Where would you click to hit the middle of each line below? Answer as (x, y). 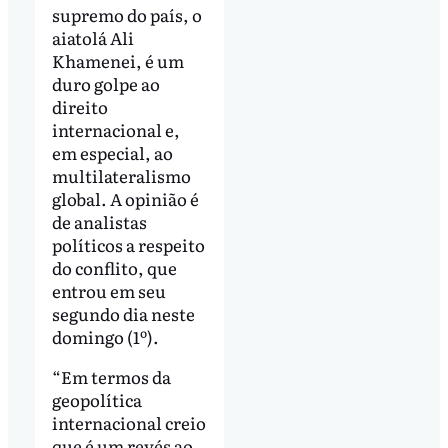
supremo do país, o (126, 15)
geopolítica (96, 400)
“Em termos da (111, 377)
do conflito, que (114, 268)
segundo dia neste (123, 314)
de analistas (99, 222)
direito (79, 107)
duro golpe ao (105, 84)
